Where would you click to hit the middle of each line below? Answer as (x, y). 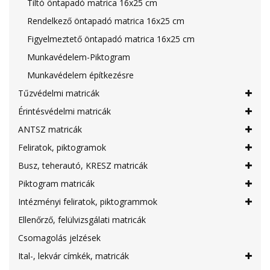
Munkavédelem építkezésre (80, 75)
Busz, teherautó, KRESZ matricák (83, 165)
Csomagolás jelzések (59, 238)
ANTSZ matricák (50, 129)
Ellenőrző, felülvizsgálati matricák (82, 220)
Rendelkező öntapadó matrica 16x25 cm (106, 21)
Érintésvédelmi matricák (64, 111)
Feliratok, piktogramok (62, 147)
